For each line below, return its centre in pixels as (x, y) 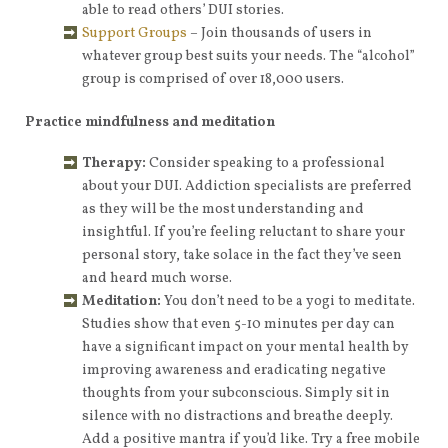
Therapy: (114, 163)
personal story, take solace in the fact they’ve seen (242, 255)
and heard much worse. (157, 278)
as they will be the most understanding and (223, 209)
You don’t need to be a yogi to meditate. (288, 301)
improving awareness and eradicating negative (234, 370)
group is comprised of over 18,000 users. (213, 79)
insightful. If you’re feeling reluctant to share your (243, 232)
